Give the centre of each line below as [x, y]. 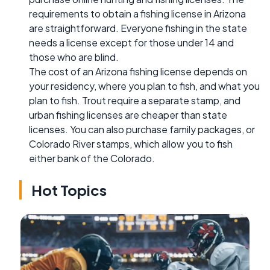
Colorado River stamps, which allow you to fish [131, 144]
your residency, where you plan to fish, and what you [144, 86]
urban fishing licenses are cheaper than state [128, 115]
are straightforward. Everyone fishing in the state [138, 28]
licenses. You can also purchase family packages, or [142, 130]
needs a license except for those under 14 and [131, 43]
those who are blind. [74, 57]
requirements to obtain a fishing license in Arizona [137, 14]
